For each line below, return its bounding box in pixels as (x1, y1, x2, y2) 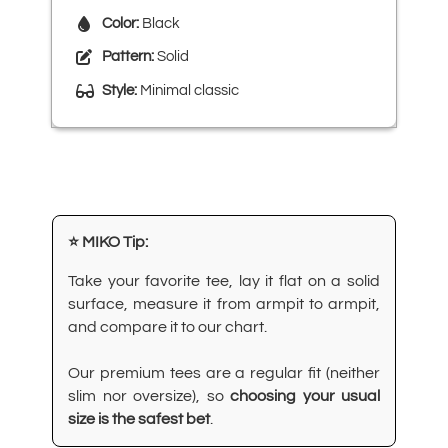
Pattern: (102, 49, 154, 65)
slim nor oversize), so (68, 387, 230, 404)
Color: (102, 16, 139, 32)
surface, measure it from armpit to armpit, (68, 295, 380, 312)
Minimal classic (137, 82, 239, 98)
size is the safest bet (68, 410, 210, 427)
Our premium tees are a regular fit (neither (68, 364, 380, 381)
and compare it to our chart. (68, 318, 267, 335)
